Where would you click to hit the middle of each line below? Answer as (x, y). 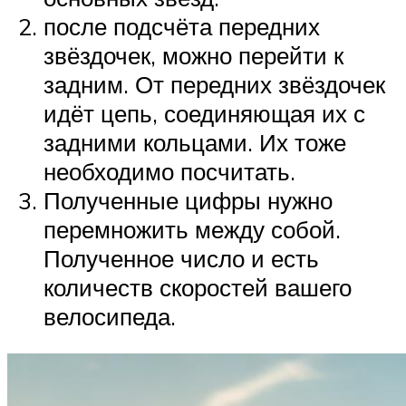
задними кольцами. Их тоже (195, 142)
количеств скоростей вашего (198, 287)
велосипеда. (110, 316)
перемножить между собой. (192, 229)
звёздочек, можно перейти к (193, 55)
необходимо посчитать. (169, 171)
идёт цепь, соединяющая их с (204, 113)
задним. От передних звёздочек (214, 84)
